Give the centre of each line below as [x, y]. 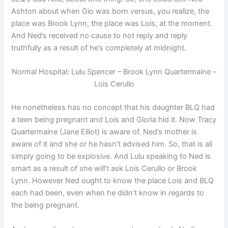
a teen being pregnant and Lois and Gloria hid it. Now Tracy [114, 120]
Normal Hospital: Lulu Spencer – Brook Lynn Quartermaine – [114, 72]
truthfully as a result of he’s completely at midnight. [99, 48]
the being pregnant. [46, 205]
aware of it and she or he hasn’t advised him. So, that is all [112, 144]
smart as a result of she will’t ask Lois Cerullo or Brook [104, 169]
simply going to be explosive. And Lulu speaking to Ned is [111, 156]
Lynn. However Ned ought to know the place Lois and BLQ [113, 181]
